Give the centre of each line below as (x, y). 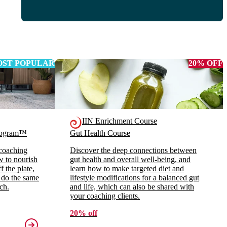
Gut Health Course (100, 133)
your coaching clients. (105, 196)
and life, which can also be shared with (132, 187)
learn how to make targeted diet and (127, 169)
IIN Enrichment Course (120, 121)
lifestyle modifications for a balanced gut (135, 178)
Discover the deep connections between (133, 150)
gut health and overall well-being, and (130, 160)
